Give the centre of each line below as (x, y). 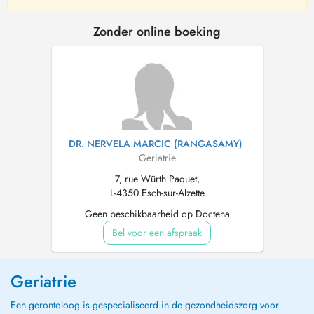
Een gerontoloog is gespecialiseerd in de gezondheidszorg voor (145, 305)
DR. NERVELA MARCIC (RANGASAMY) (155, 144)
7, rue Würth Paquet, (157, 179)
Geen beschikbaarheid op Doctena (157, 214)
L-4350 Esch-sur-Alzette (157, 193)
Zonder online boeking (157, 32)
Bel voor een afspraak (157, 233)
